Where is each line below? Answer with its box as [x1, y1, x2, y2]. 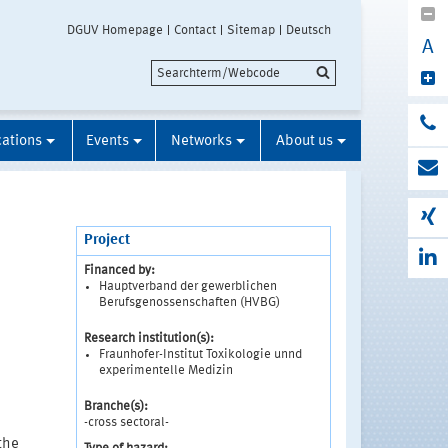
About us [276, 134, 333, 149]
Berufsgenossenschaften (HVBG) [98, 296, 280, 309]
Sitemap [227, 24, 275, 37]
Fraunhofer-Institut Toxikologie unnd [98, 348, 302, 361]
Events [86, 134, 129, 149]
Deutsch [286, 24, 331, 37]
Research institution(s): [83, 332, 214, 345]
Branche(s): [83, 400, 148, 413]
